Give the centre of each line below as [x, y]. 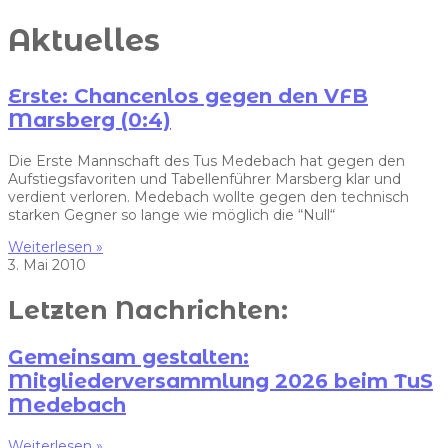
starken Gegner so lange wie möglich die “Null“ [171, 214]
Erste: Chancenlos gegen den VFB [188, 95]
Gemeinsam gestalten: [128, 357]
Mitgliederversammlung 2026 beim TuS [220, 381]
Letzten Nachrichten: [148, 309]
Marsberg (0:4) [89, 119]
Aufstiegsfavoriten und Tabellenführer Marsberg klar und [204, 178]
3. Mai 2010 [47, 264]
